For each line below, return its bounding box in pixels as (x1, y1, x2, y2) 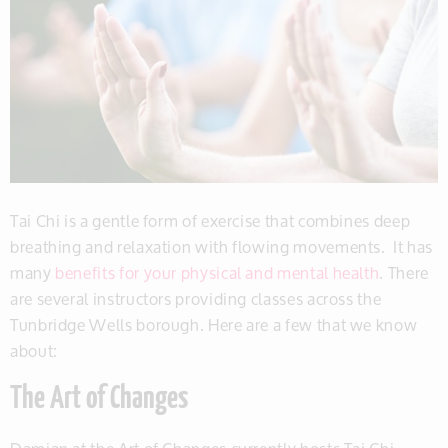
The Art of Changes (10, 384, 188, 417)
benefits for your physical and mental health (55, 256, 380, 290)
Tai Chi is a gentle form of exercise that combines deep (10, 204, 411, 238)
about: (10, 334, 58, 368)
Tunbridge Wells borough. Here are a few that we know (10, 308, 418, 342)
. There (379, 256, 429, 290)
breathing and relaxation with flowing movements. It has (10, 230, 433, 264)
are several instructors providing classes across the (10, 282, 382, 316)
